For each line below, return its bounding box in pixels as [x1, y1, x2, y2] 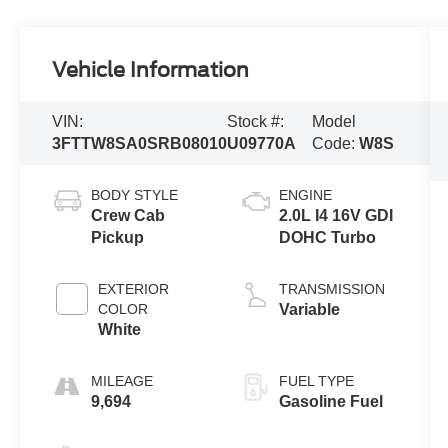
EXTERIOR [98, 280, 170, 297]
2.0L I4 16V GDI [278, 206, 393, 224]
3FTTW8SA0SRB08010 [52, 134, 228, 152]
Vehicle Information [52, 57, 250, 82]
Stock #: [227, 112, 285, 130]
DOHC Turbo [278, 228, 376, 246]
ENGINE [278, 186, 332, 203]
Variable [278, 300, 340, 318]
